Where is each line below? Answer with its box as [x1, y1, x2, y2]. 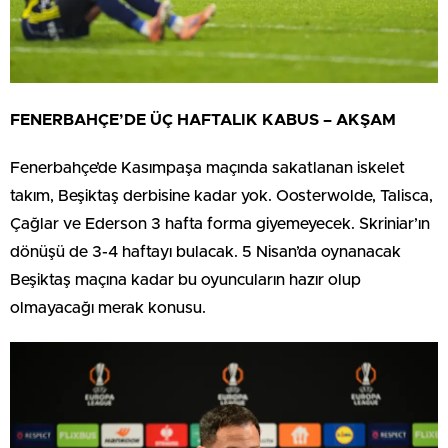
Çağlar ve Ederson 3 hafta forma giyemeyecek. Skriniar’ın [10, 215, 430, 232]
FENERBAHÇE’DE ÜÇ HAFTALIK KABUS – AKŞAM [10, 111, 396, 128]
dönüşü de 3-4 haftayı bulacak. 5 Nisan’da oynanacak [10, 243, 401, 260]
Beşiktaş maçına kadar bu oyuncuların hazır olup [10, 271, 361, 288]
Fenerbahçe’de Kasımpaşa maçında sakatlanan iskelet [10, 159, 405, 176]
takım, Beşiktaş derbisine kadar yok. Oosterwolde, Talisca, [10, 187, 433, 204]
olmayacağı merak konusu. [10, 299, 206, 316]
